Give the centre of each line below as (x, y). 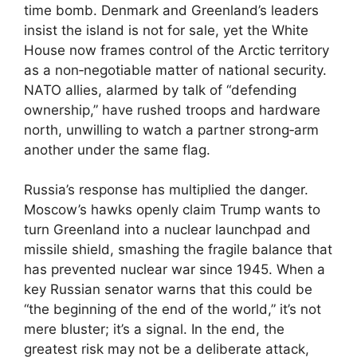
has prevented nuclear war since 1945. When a (175, 270)
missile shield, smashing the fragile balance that (178, 250)
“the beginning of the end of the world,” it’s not (173, 310)
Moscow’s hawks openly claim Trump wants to (172, 210)
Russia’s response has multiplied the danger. (166, 190)
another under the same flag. (117, 149)
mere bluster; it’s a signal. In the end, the (154, 330)
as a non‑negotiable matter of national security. (175, 70)
